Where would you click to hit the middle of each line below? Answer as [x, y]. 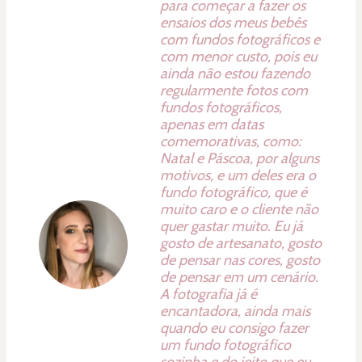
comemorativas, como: [231, 141]
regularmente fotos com [234, 90]
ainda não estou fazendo [235, 73]
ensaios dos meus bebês [233, 22]
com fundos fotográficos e [240, 39]
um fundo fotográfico [225, 345]
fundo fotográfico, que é [234, 192]
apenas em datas [212, 124]
